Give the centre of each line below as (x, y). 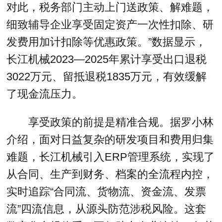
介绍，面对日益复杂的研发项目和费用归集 (110, 139)
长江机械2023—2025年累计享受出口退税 (107, 59)
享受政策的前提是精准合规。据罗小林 (121, 122)
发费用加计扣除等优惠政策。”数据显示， (107, 42)
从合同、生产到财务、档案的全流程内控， (110, 174)
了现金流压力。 (45, 94)
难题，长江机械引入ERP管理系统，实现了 (111, 157)
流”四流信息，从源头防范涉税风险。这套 (107, 209)
